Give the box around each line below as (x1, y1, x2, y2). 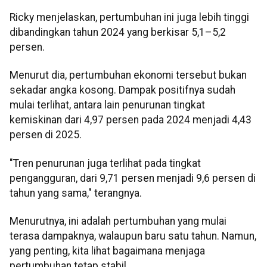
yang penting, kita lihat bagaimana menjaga (10, 245, 205, 257)
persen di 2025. (10, 129, 82, 141)
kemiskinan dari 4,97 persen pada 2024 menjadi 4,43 (10, 114, 252, 126)
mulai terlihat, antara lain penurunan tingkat (10, 99, 205, 111)
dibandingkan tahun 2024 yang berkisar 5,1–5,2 (10, 26, 226, 39)
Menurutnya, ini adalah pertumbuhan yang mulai (10, 215, 226, 228)
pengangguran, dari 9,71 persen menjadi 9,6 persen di (10, 172, 256, 184)
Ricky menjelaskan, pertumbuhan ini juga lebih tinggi (10, 11, 249, 24)
